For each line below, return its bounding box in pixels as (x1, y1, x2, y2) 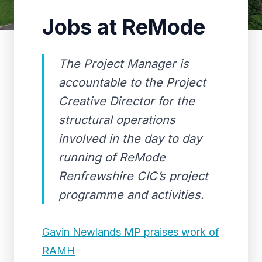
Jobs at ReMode (42, 14, 205, 40)
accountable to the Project (58, 75, 206, 89)
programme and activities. (58, 188, 204, 202)
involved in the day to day (58, 132, 202, 146)
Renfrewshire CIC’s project (58, 169, 208, 183)
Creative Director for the (58, 94, 195, 108)
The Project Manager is (58, 57, 189, 71)
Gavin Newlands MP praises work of (42, 226, 219, 238)
